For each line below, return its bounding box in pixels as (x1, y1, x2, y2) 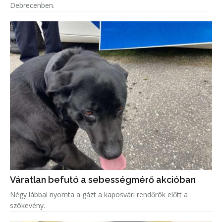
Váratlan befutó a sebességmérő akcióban (10, 174, 196, 185)
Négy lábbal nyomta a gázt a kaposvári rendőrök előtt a (10, 190, 188, 200)
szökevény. (10, 201, 45, 211)
